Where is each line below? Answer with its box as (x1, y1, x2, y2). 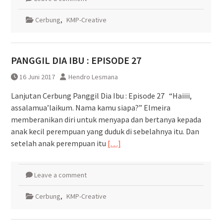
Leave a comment (34, 170, 87, 179)
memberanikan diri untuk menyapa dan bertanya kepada (10, 114, 201, 124)
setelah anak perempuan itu (10, 138, 108, 148)
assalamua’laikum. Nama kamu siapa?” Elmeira (10, 102, 170, 112)
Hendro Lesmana (68, 72, 118, 81)
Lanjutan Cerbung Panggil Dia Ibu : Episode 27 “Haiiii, (10, 90, 192, 101)
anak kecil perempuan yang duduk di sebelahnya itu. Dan (10, 126, 199, 136)
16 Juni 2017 (19, 72, 55, 81)
